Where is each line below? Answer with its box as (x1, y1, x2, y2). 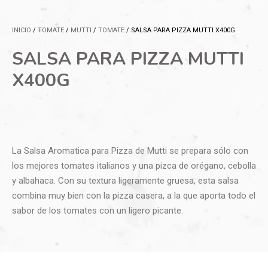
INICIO (12, 26, 31, 34)
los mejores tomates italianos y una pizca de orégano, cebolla (12, 160, 256, 172)
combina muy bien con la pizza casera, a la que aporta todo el (12, 190, 255, 202)
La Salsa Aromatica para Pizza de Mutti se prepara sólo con (12, 145, 248, 157)
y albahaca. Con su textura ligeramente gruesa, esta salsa (12, 175, 239, 187)
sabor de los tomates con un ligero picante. (12, 205, 183, 217)
